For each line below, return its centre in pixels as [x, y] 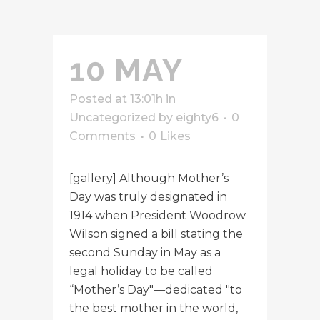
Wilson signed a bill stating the [156, 234]
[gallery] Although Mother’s [149, 178]
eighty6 [197, 117]
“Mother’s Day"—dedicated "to [156, 289]
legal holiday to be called [141, 271]
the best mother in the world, [154, 308]
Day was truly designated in [148, 196]
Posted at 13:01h [116, 99]
